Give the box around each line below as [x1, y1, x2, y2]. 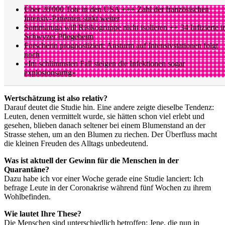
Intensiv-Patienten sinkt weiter [24, 14, 120, 23]
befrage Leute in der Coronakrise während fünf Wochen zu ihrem [4, 183, 211, 192]
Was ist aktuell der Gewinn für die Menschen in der [4, 156, 179, 165]
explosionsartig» [24, 68, 76, 77]
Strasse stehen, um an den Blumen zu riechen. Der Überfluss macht [4, 130, 217, 139]
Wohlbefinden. [4, 192, 51, 201]
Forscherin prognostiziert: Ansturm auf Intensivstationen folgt [24, 41, 218, 50]
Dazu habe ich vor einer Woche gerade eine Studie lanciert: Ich [4, 174, 203, 183]
